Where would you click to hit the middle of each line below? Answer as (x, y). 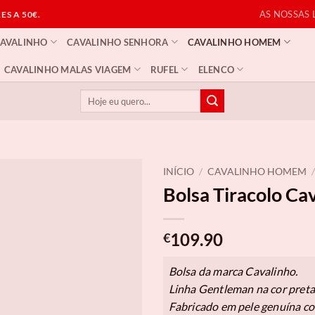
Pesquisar (98, 95)
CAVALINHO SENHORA (118, 42)
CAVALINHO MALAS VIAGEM (67, 69)
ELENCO (216, 69)
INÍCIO (178, 172)
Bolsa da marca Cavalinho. (233, 271)
